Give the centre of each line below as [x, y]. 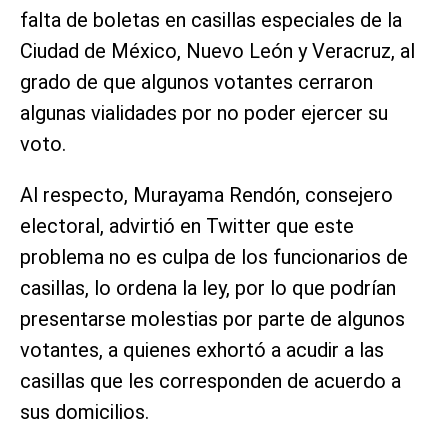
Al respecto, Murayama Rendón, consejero [206, 195]
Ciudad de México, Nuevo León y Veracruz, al [217, 51]
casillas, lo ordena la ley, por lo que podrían [208, 288]
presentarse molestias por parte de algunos [212, 319]
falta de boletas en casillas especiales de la [211, 20]
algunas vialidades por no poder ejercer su [204, 113]
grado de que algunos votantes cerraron [196, 82]
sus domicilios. [84, 412]
